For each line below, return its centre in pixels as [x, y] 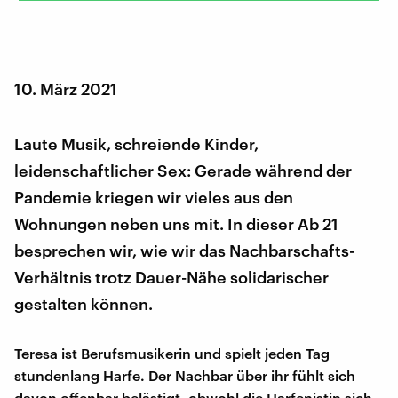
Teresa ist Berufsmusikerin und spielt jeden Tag [172, 353]
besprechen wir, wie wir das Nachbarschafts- [184, 250]
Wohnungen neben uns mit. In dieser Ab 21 [176, 223]
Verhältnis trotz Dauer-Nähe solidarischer [171, 277]
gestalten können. [84, 303]
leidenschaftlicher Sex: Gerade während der [183, 170]
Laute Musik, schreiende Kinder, [136, 143]
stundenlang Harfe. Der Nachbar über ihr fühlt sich [185, 375]
